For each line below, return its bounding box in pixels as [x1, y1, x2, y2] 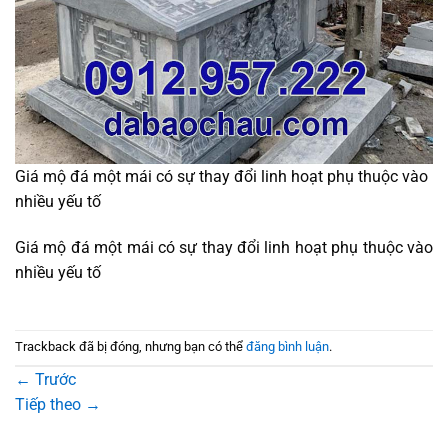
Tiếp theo [15, 394, 85, 414]
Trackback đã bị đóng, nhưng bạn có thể [15, 339, 246, 355]
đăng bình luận [246, 339, 329, 355]
